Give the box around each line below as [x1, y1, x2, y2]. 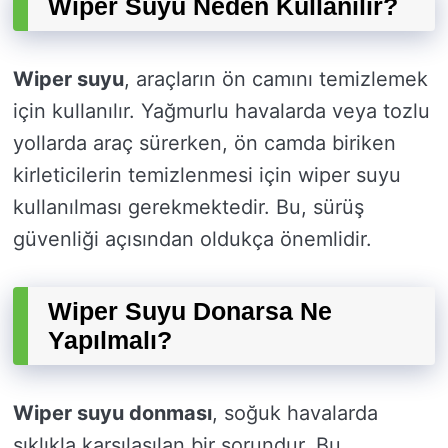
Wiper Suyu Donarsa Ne [48, 297, 332, 326]
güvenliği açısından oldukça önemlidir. [13, 227, 372, 252]
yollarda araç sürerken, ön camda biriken [13, 131, 396, 156]
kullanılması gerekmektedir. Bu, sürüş [13, 195, 364, 220]
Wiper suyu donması [13, 401, 212, 426]
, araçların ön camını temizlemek [124, 67, 428, 92]
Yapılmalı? [48, 326, 172, 355]
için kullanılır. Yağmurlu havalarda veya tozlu [13, 99, 430, 124]
